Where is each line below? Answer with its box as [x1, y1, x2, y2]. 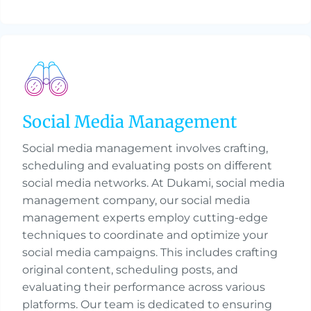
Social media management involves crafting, [22, 142, 268, 155]
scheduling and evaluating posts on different [22, 159, 272, 173]
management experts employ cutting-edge [22, 211, 268, 225]
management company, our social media [22, 194, 250, 208]
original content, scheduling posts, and [22, 263, 238, 277]
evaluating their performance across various [22, 280, 265, 294]
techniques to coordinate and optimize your [22, 228, 268, 242]
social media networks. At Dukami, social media [22, 176, 285, 190]
